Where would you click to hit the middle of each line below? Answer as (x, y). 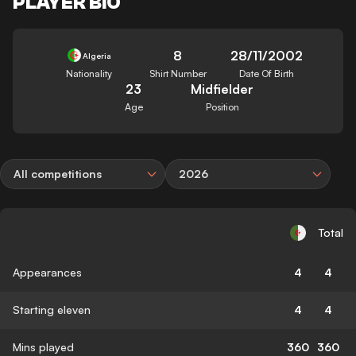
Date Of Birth (267, 73)
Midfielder (222, 89)
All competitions (58, 173)
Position (222, 106)
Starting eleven (52, 309)
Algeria (97, 55)
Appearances (47, 272)
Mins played (43, 346)
